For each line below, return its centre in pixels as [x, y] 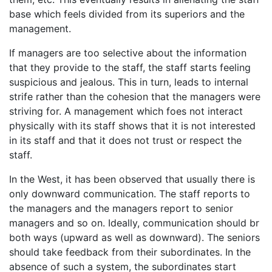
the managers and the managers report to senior [121, 208]
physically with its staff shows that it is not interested [132, 125]
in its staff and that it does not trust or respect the [125, 140]
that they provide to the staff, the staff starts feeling [130, 67]
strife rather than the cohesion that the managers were [135, 96]
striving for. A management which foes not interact [126, 111]
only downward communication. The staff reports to [130, 193]
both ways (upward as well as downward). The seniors [134, 237]
